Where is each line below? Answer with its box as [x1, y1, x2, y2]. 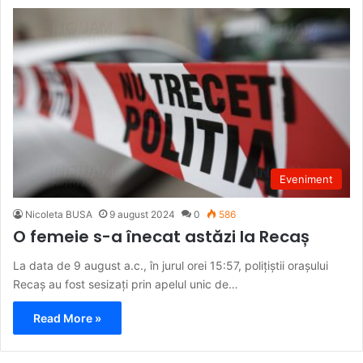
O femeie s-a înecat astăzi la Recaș [13, 225, 310, 249]
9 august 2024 [109, 208, 175, 221]
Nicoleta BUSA [25, 208, 92, 221]
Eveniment [280, 173, 333, 186]
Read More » [33, 311, 101, 326]
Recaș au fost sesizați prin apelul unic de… [13, 277, 238, 292]
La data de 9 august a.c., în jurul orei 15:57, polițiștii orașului [13, 258, 328, 273]
